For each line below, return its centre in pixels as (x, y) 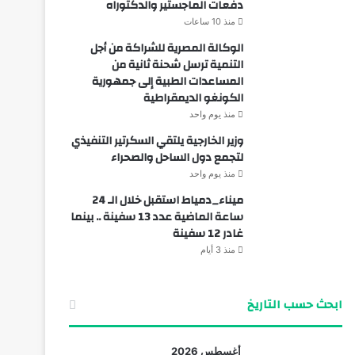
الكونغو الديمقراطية (193, 98)
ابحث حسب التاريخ (294, 304)
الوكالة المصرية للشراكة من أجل (166, 48)
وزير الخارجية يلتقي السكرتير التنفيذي (157, 141)
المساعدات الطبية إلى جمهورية (167, 81)
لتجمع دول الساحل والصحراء (177, 157)
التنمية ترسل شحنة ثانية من (177, 65)
